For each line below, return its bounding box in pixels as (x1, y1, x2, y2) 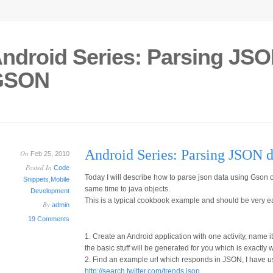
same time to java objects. (85, 185, 170, 193)
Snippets (23, 175, 49, 183)
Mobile (51, 175, 69, 183)
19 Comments (28, 215, 69, 222)
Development (30, 187, 69, 194)
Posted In (26, 163, 54, 172)
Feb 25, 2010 (29, 150, 69, 157)
